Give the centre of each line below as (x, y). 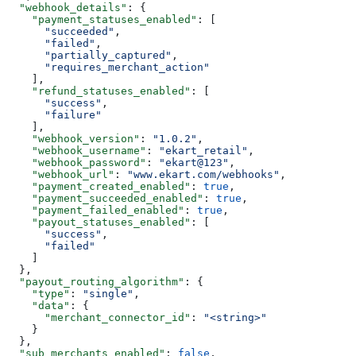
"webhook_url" (60, 174)
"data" (38, 305)
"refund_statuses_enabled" (99, 91)
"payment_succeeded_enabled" (105, 198)
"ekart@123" (194, 162)
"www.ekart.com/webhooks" (203, 174)
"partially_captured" (89, 55)
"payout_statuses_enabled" (99, 222)
